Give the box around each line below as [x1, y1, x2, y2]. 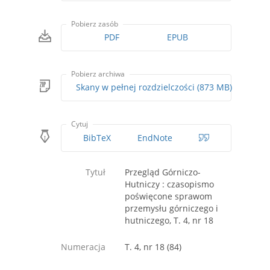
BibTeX [83, 131, 111, 143]
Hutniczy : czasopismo [125, 178, 214, 190]
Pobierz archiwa [71, 69, 125, 80]
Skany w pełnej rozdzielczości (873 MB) [197, 81, 233, 93]
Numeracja [61, 240, 105, 253]
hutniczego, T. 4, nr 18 [125, 214, 213, 226]
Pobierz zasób [71, 19, 119, 30]
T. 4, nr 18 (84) [125, 240, 181, 253]
